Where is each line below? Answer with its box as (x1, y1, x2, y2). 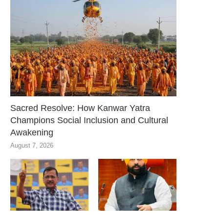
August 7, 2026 (10, 141, 53, 149)
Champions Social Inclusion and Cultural (10, 115, 168, 125)
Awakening (10, 127, 53, 137)
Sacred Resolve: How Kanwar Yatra (10, 103, 150, 113)
